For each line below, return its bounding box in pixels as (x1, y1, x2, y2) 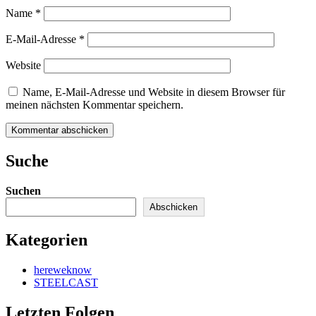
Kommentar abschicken (11, 125, 108, 136)
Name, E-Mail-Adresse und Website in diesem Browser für (23, 86, 285, 99)
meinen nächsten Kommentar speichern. (6, 99, 183, 111)
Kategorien (6, 231, 87, 250)
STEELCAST (34, 276, 98, 289)
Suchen (6, 185, 41, 197)
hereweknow (34, 264, 92, 276)
